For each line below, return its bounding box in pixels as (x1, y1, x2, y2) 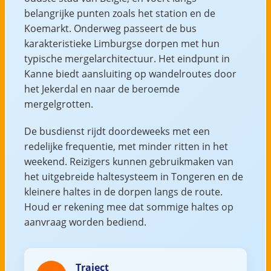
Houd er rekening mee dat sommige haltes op (24, 200, 233, 214)
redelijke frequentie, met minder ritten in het (24, 139, 228, 153)
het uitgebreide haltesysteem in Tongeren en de (24, 169, 243, 183)
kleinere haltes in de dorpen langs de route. (24, 184, 223, 198)
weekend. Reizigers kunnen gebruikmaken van (24, 154, 233, 168)
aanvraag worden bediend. (24, 215, 146, 229)
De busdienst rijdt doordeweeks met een (24, 124, 210, 138)
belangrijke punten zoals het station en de (24, 6, 215, 20)
